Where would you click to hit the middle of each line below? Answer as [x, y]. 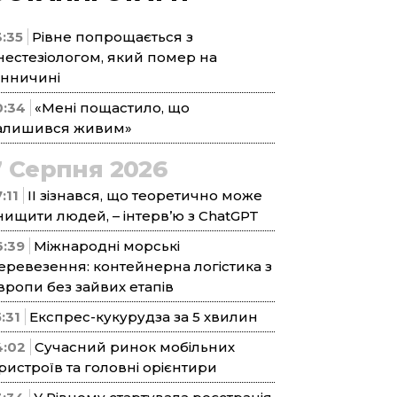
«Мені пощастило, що [112, 108]
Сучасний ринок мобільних [135, 347]
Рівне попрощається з [113, 37]
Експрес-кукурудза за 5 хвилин [144, 317]
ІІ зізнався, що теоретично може [145, 195]
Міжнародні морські [107, 246]
